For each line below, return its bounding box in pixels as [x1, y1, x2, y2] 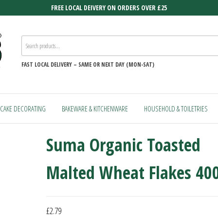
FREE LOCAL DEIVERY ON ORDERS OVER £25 [51, 3, 167, 12]
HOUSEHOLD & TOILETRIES [144, 103, 208, 113]
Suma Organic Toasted [46, 132, 200, 157]
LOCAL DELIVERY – [35, 60, 78, 69]
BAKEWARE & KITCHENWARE [61, 103, 128, 113]
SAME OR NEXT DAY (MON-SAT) [78, 60, 154, 69]
